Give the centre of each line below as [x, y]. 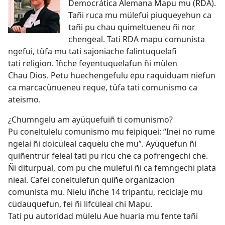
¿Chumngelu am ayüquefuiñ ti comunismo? [90, 120]
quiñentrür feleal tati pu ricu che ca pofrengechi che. [108, 156]
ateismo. [24, 100]
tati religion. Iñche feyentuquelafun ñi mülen [93, 64]
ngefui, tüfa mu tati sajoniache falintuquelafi [92, 51]
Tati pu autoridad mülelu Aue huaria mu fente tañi [103, 216]
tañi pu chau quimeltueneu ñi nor [132, 27]
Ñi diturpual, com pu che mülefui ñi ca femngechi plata [112, 168]
